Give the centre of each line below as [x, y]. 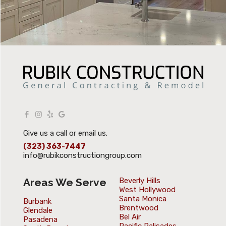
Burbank [37, 202]
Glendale [38, 211]
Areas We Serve [65, 183]
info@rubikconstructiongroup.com [82, 156]
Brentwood [139, 208]
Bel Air [130, 217]
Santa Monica [143, 199]
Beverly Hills [140, 181]
